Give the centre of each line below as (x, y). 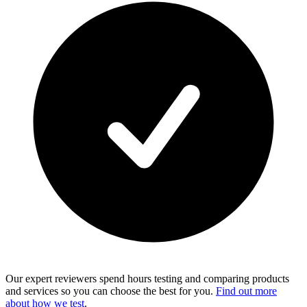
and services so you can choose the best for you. (111, 291)
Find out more (246, 291)
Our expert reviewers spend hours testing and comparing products (147, 278)
